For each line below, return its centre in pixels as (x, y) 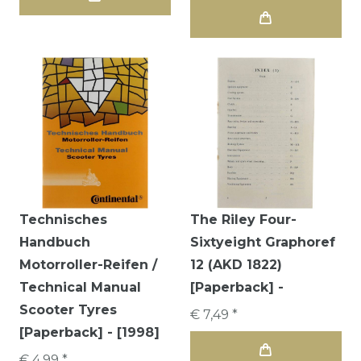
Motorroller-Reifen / (88, 264)
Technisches (63, 219)
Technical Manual (80, 287)
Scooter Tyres (68, 309)
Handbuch (55, 242)
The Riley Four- (243, 219)
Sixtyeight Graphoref (263, 242)
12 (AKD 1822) (236, 264)
